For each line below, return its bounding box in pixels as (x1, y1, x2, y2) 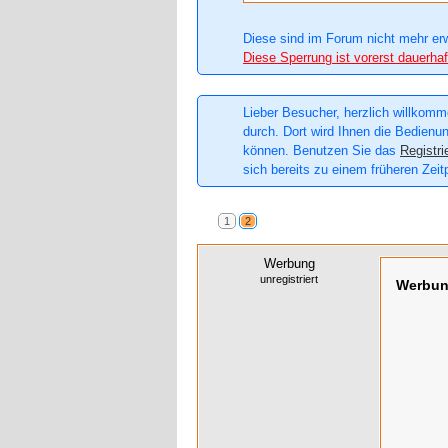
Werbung (263, 256, 315, 272)
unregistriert (260, 273, 318, 286)
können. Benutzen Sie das (243, 143, 400, 159)
